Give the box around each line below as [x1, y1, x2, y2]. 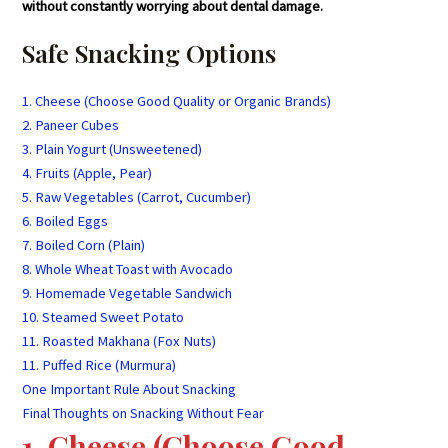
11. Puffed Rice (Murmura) [22, 355, 177, 374]
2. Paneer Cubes [22, 115, 120, 134]
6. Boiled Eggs [22, 211, 109, 230]
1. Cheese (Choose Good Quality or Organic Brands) [22, 91, 332, 110]
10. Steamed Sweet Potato [22, 307, 185, 326]
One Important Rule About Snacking [22, 379, 237, 398]
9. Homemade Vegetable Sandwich [22, 283, 233, 302]
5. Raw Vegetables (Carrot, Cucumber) [22, 187, 252, 206]
